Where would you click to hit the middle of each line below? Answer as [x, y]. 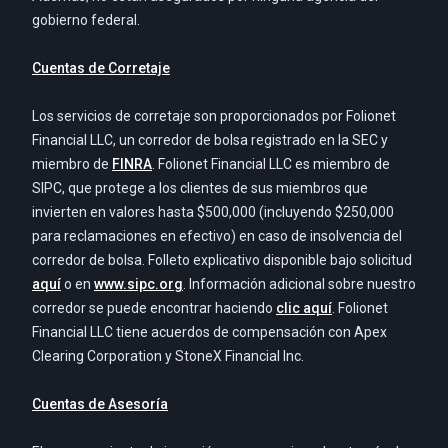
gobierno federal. [86, 20]
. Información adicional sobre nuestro [299, 284]
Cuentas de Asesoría [100, 404]
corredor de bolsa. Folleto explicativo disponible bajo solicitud [222, 260]
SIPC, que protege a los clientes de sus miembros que [200, 188]
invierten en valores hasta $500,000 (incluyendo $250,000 [213, 212]
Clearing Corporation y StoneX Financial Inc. [168, 356]
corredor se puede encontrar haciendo [154, 308]
